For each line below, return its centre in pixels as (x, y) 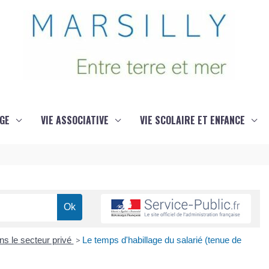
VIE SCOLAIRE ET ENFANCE (192, 120)
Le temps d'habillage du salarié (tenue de (162, 240)
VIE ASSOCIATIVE (74, 120)
